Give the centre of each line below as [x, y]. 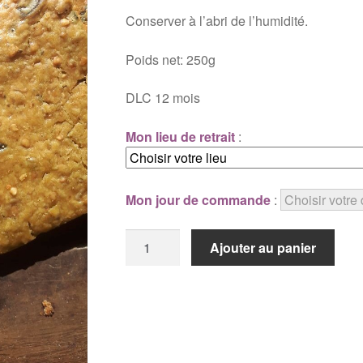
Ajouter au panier [263, 247]
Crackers [150, 279]
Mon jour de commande [198, 200]
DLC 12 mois [162, 98]
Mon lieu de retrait [180, 137]
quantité [147, 238]
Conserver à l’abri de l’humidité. [218, 21]
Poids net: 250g [170, 59]
